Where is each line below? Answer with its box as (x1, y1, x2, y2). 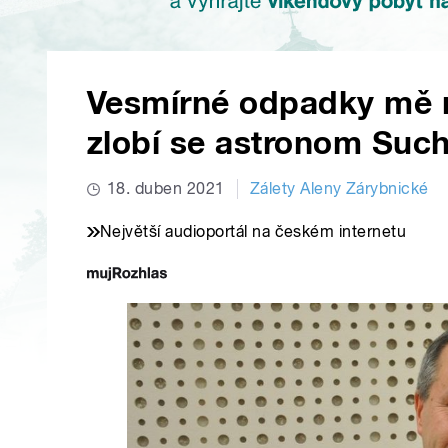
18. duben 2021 (107, 179, 225, 199)
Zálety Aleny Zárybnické (249, 179, 429, 199)
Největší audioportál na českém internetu (100, 222, 407, 242)
